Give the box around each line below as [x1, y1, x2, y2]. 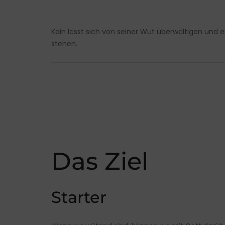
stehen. [51, 39, 77, 49]
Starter [51, 187, 106, 207]
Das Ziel [51, 147, 148, 176]
